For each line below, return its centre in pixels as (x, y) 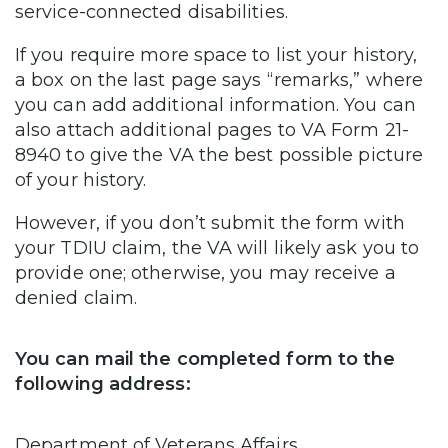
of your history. (83, 179)
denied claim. (79, 297)
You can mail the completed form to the (205, 358)
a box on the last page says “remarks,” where (219, 79)
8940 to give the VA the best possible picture (219, 154)
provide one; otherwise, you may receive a (205, 272)
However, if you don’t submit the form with (210, 222)
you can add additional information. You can (215, 104)
